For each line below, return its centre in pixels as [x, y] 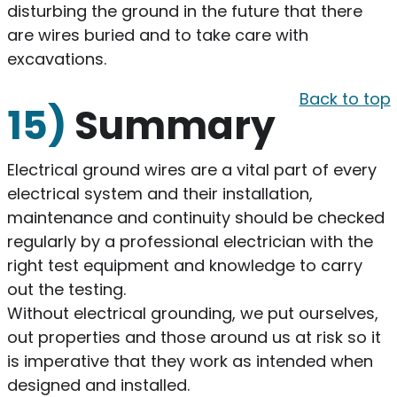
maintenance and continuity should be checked [195, 217]
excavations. [56, 58]
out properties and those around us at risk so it [194, 337]
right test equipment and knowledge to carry [184, 265]
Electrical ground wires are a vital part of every [191, 169]
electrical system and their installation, [160, 193]
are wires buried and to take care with [157, 35]
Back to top [345, 98]
